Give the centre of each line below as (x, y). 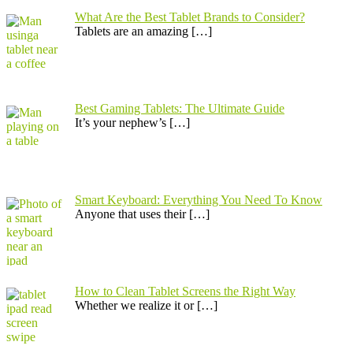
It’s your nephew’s (122, 123)
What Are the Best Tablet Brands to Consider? (190, 17)
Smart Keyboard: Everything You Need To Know (199, 199)
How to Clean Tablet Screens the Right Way (185, 291)
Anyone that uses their (132, 214)
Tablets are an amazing (133, 32)
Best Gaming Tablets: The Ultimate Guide (180, 109)
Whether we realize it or (136, 305)
